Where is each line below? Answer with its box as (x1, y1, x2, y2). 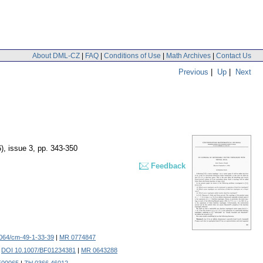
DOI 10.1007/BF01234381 (1, 247, 76, 254)
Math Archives (166, 51, 211, 60)
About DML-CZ (32, 51, 80, 60)
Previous (178, 67, 208, 76)
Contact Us (216, 51, 251, 60)
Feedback (151, 161, 186, 171)
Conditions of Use (104, 51, 161, 60)
